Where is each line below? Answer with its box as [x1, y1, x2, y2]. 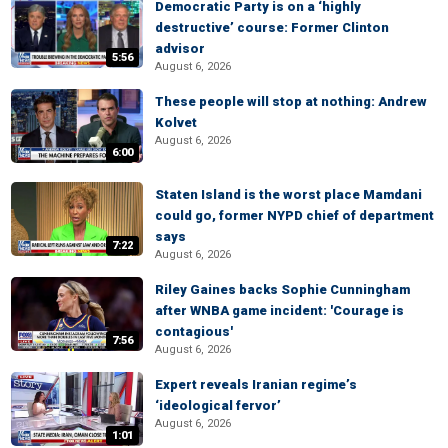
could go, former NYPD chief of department [155, 208, 434, 223]
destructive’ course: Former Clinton [155, 20, 389, 35]
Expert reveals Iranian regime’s [155, 377, 357, 392]
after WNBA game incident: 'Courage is [155, 303, 404, 318]
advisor [155, 41, 205, 56]
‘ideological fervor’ [155, 398, 281, 413]
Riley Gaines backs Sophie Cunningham [155, 282, 410, 297]
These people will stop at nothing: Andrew [155, 94, 427, 109]
